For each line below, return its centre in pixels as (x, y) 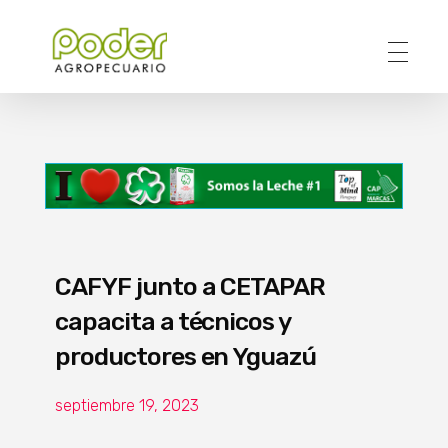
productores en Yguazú (186, 356)
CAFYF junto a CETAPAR (190, 286)
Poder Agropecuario (71, 85)
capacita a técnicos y (173, 321)
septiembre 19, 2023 (127, 405)
